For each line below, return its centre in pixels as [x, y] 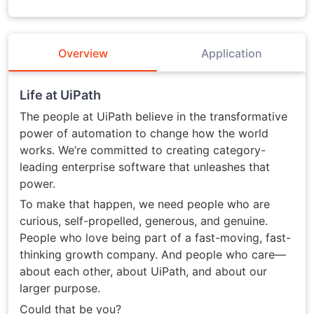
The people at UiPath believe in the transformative [153, 116]
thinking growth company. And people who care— [153, 255]
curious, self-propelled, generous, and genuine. [144, 221]
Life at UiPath [60, 95]
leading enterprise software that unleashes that [145, 166]
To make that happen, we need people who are [145, 204]
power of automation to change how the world [144, 133]
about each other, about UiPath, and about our [143, 272]
